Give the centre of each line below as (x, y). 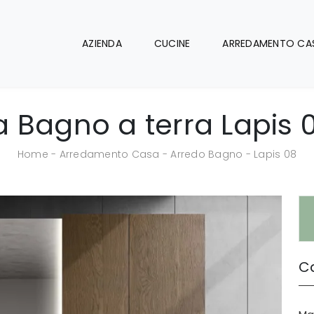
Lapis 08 (275, 154)
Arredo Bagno (207, 154)
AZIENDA (102, 43)
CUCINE (172, 43)
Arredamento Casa (109, 154)
